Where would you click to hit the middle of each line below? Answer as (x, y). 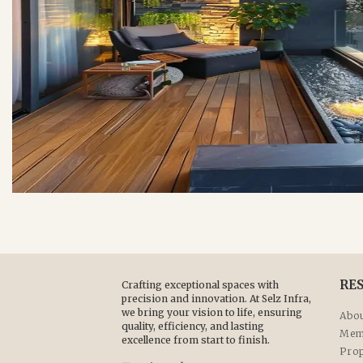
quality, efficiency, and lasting (193, 327)
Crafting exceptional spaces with (200, 285)
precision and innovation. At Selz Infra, (216, 299)
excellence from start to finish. (196, 340)
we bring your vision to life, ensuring (212, 313)
